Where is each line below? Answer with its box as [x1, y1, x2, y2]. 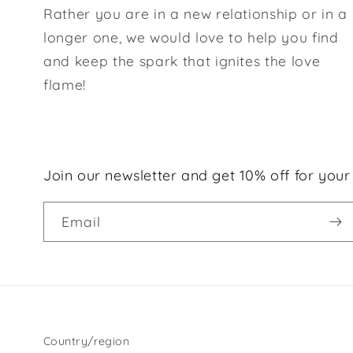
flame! [43, 75, 86, 93]
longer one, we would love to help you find [43, 28, 339, 46]
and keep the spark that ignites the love [43, 51, 321, 69]
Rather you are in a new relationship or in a [43, 4, 348, 22]
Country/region [43, 333, 130, 348]
